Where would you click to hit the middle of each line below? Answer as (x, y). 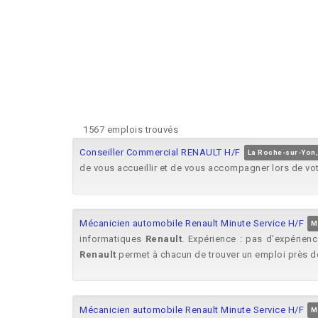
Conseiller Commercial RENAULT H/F (160, 152)
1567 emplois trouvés (131, 130)
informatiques (113, 239)
